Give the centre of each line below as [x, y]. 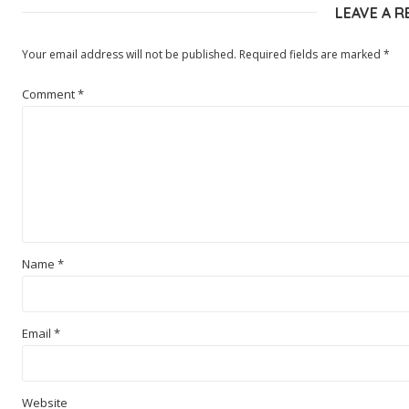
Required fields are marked [311, 54]
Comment [50, 94]
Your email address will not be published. [129, 54]
